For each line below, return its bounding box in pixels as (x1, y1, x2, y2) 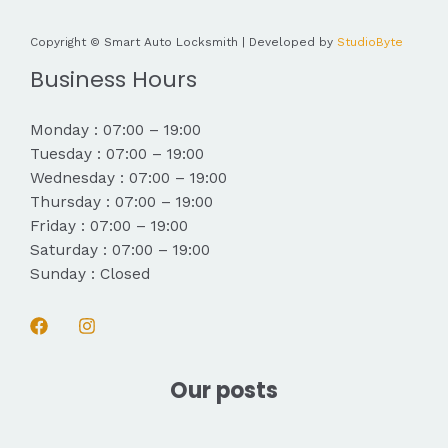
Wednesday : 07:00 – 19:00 (30, 169, 227, 188)
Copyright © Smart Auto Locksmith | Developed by (30, 35, 337, 50)
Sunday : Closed (30, 265, 150, 284)
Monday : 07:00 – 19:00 (30, 121, 201, 140)
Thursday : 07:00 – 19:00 (30, 193, 213, 212)
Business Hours (30, 64, 197, 96)
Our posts (170, 375, 278, 407)
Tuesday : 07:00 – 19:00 (30, 145, 204, 164)
